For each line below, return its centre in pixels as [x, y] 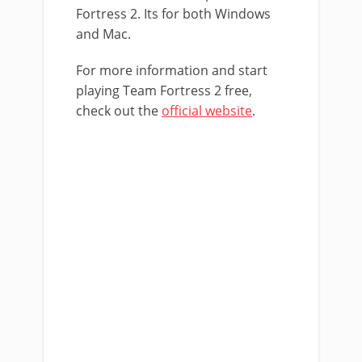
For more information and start [172, 70]
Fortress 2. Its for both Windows [173, 14]
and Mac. [103, 34]
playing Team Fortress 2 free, [164, 90]
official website [207, 111]
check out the [119, 111]
